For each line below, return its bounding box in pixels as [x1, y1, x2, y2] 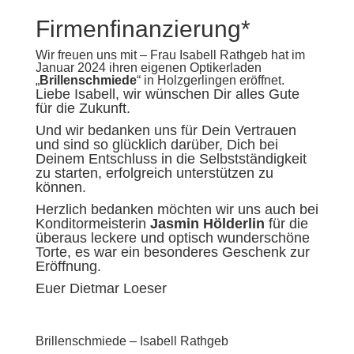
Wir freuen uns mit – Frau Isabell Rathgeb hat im [35, 47, 305, 62]
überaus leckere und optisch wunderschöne [35, 229, 310, 246]
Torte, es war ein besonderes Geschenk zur [35, 243, 310, 260]
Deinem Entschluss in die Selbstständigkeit [35, 150, 307, 167]
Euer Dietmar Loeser [35, 280, 167, 296]
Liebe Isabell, [35, 85, 123, 102]
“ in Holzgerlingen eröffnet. [136, 73, 284, 87]
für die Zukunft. [35, 100, 130, 116]
